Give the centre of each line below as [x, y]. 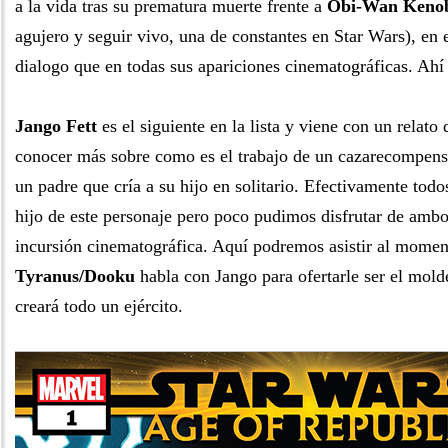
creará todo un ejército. [99, 306]
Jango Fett [56, 126]
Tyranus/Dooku [75, 276]
